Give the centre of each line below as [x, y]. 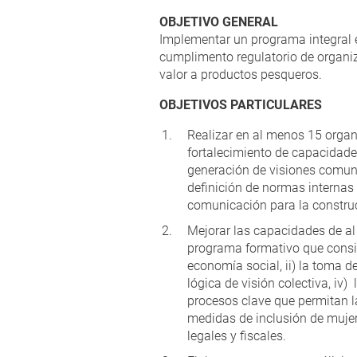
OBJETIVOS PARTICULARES [240, 105]
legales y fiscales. [238, 336]
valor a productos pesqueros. [242, 75]
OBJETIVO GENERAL [218, 22]
